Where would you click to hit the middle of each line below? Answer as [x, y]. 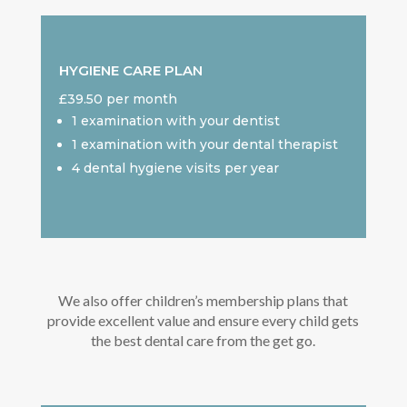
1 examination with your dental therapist [204, 145]
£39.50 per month [118, 99]
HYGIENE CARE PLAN [130, 71]
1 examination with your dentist [175, 121]
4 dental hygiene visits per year [175, 169]
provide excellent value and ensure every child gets [203, 321]
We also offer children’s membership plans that [203, 301]
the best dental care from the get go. [203, 341]
